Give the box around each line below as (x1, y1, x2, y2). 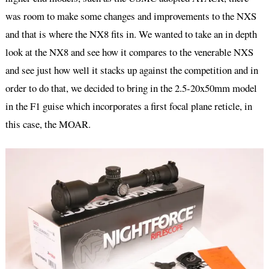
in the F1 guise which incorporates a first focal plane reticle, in (5, 98, 252, 113)
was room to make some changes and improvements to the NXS (5, 8, 256, 23)
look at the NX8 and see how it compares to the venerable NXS (5, 44, 253, 59)
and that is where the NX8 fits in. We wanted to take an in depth (5, 26, 257, 41)
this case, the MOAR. (5, 116, 91, 131)
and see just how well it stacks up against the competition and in (5, 62, 258, 77)
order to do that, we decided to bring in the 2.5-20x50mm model (5, 80, 257, 95)
